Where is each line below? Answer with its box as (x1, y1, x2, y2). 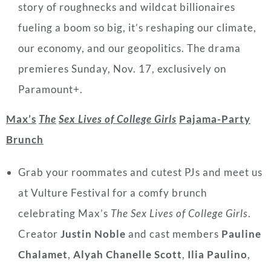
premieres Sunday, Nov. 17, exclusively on (18, 62, 226, 75)
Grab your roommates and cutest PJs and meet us (18, 165, 263, 178)
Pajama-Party (179, 112, 250, 125)
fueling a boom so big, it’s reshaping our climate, (18, 21, 256, 34)
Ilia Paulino (188, 247, 247, 261)
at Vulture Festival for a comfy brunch (18, 186, 207, 199)
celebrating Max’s (18, 206, 111, 220)
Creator (18, 227, 60, 240)
